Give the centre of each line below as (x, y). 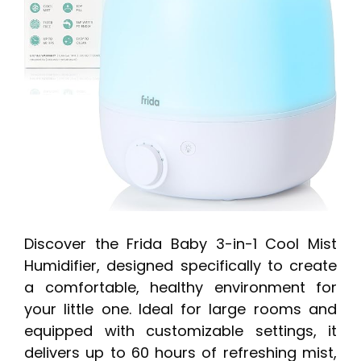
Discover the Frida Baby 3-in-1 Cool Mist (180, 244)
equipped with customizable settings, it (180, 331)
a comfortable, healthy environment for (180, 288)
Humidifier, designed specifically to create (180, 266)
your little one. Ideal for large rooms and (180, 309)
